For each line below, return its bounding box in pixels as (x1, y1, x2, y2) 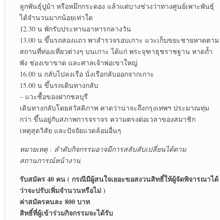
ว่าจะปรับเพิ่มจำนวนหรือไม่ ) (19, 185, 106, 196)
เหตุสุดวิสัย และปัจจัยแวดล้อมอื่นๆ (19, 126, 121, 136)
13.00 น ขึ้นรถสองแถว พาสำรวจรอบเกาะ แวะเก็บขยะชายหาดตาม (19, 35, 219, 45)
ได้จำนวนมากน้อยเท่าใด (19, 13, 93, 23)
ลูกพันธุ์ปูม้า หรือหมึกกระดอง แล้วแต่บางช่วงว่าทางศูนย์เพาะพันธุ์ (19, 1, 214, 11)
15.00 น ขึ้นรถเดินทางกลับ (19, 81, 98, 90)
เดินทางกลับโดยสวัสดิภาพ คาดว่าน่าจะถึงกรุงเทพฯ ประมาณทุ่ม (19, 103, 209, 113)
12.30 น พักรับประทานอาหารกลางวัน (19, 24, 131, 34)
